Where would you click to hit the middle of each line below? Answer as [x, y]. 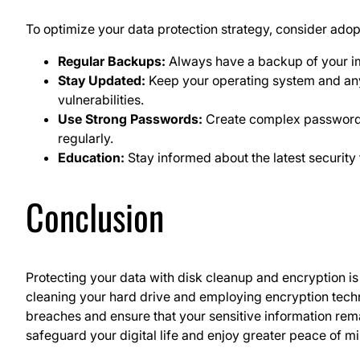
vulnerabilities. [101, 99]
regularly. [86, 138]
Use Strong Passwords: [130, 119]
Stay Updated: [102, 80]
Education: [91, 157]
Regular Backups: [112, 61]
